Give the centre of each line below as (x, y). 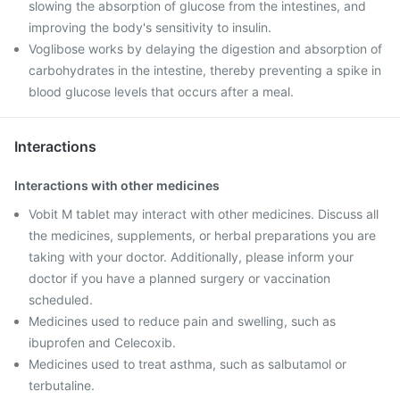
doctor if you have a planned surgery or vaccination (179, 278)
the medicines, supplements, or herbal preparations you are (202, 235)
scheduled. (61, 300)
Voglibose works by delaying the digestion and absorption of (205, 49)
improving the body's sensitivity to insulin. (150, 27)
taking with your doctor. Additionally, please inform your (191, 257)
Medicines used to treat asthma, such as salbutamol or (187, 364)
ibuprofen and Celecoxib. (102, 342)
